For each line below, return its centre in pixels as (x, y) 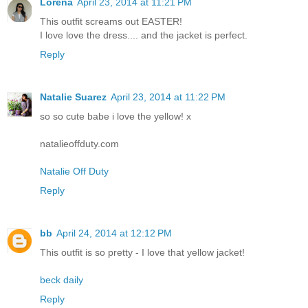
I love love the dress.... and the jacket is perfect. (144, 35)
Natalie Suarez (73, 97)
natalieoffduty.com (79, 144)
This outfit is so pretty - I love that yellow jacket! (142, 253)
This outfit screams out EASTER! (111, 22)
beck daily (62, 280)
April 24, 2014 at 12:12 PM (114, 233)
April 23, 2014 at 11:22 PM (168, 97)
